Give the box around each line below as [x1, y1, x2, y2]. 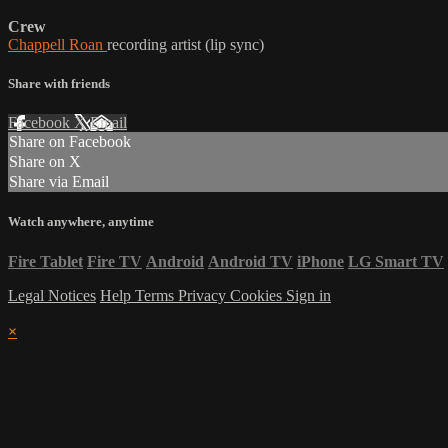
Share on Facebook [9, 133, 131, 151]
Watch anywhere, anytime [8, 214, 154, 230]
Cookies [230, 286, 286, 304]
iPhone [297, 252, 344, 270]
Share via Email [9, 173, 109, 191]
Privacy [178, 286, 230, 304]
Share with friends [8, 76, 110, 92]
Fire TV [87, 252, 142, 270]
